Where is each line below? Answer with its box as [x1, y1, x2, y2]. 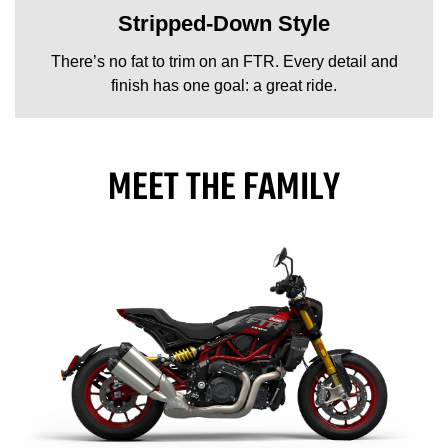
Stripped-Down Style [118, 10, 330, 36]
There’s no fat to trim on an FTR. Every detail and [50, 52, 398, 70]
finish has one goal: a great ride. [111, 76, 337, 94]
